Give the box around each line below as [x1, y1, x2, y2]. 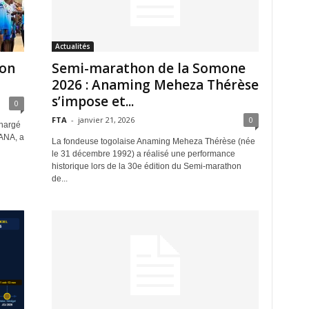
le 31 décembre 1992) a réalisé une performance [51, 148, 235, 159]
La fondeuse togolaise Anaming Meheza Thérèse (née [51, 136, 255, 146]
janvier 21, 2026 [77, 114, 134, 125]
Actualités [54, 41, 90, 51]
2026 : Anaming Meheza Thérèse [51, 75, 259, 94]
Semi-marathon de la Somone [51, 59, 246, 77]
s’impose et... [51, 92, 134, 110]
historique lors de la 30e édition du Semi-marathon [51, 161, 241, 171]
